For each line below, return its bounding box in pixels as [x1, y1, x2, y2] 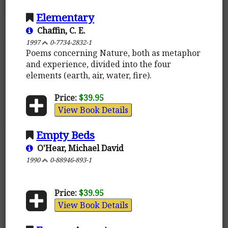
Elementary [36, 10, 95, 24]
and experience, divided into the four [26, 58, 172, 70]
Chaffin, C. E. [33, 24, 86, 36]
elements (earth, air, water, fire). [26, 69, 152, 81]
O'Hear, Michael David [33, 142, 124, 154]
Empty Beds [36, 127, 95, 142]
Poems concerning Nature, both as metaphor [26, 47, 201, 59]
